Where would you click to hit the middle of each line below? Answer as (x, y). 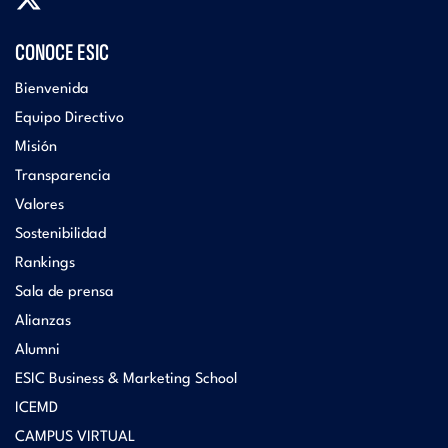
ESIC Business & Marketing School (126, 380)
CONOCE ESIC (62, 53)
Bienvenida (52, 90)
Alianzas (43, 322)
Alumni (37, 351)
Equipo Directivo (69, 119)
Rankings (45, 264)
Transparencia (63, 177)
